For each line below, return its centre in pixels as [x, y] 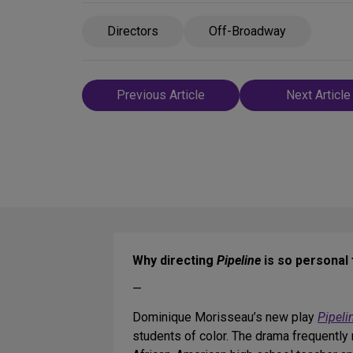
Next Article [318, 95]
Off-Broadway [247, 31]
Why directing [175, 261]
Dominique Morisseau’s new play [225, 318]
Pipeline [239, 261]
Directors [133, 31]
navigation [130, 114]
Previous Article [161, 95]
